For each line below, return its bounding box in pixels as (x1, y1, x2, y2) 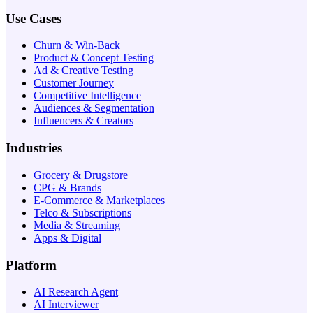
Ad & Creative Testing (34, 64, 133, 77)
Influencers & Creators (34, 115, 133, 127)
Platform (6, 257, 57, 272)
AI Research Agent (34, 286, 118, 298)
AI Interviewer (34, 298, 99, 311)
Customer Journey (34, 77, 114, 89)
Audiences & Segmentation (34, 102, 154, 115)
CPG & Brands (34, 181, 101, 194)
